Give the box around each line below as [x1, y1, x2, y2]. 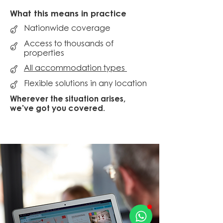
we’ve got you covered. [10, 105, 107, 113]
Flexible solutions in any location [24, 80, 147, 88]
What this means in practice [10, 10, 126, 18]
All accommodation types [24, 65, 127, 73]
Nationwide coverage [24, 25, 111, 33]
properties [24, 50, 64, 58]
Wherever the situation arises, [10, 96, 125, 104]
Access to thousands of [24, 40, 113, 48]
